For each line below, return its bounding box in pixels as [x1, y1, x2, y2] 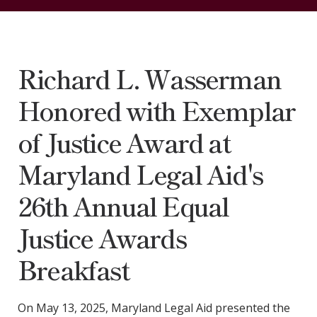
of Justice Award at [17, 123, 230, 160]
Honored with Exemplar [17, 91, 296, 128]
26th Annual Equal [17, 187, 229, 224]
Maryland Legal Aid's [17, 155, 263, 192]
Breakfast [17, 250, 129, 287]
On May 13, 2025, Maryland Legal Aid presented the [17, 300, 290, 316]
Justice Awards [17, 219, 186, 255]
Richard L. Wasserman [17, 59, 281, 96]
